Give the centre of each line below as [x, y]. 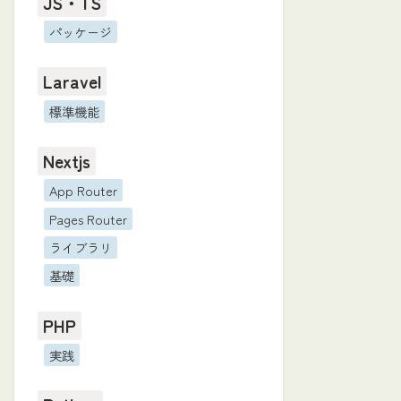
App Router [83, 191]
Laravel [73, 82]
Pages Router [88, 218]
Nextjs [67, 161]
